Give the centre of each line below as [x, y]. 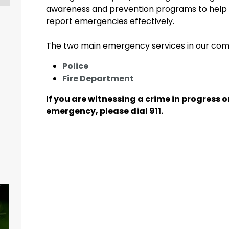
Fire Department [98, 78]
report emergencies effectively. [110, 21]
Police [75, 66]
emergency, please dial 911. [105, 111]
